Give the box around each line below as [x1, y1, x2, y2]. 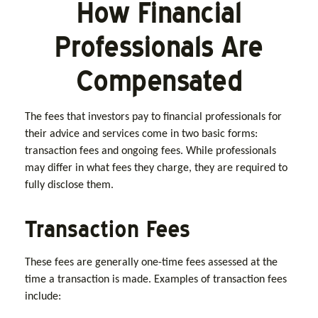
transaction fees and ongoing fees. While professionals [25, 146, 276, 157]
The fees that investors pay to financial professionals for [25, 111, 282, 123]
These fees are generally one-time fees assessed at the [25, 257, 278, 268]
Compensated [75, 64, 243, 98]
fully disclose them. [25, 180, 114, 191]
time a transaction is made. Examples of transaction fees [25, 274, 287, 285]
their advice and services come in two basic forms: [25, 128, 258, 140]
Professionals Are [55, 30, 263, 64]
